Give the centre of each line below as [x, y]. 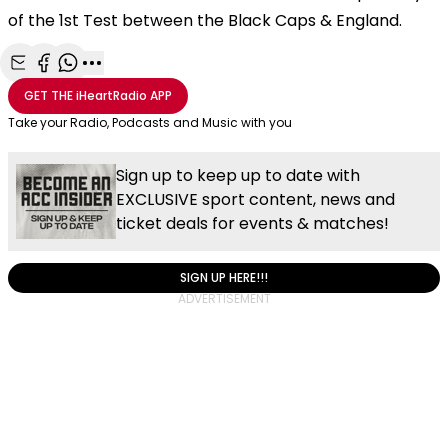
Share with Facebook [121, 84]
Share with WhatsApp [148, 84]
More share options [166, 84]
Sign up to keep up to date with [238, 175]
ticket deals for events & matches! [252, 223]
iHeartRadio [111, 95]
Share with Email [81, 84]
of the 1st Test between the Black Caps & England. [205, 20]
